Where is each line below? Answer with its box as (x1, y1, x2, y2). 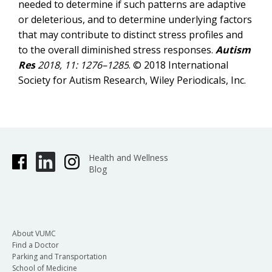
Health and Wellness (88, 152, 168, 163)
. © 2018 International (129, 58, 228, 72)
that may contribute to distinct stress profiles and (18, 28, 243, 41)
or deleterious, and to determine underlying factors (18, 13, 252, 26)
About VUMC (12, 228, 56, 239)
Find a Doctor (12, 239, 59, 250)
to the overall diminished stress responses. (18, 43, 216, 56)
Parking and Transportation (12, 251, 107, 262)
